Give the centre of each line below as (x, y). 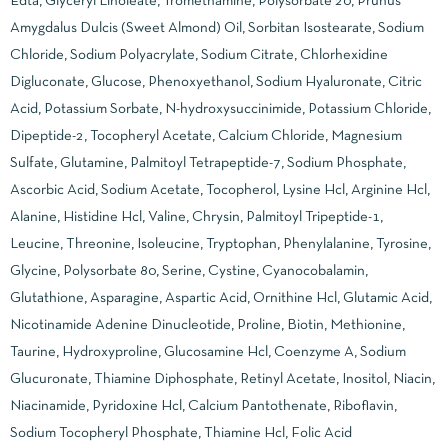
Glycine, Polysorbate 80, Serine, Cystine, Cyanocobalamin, (189, 270)
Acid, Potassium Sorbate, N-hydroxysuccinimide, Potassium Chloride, (220, 108)
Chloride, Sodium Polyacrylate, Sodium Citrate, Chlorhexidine (199, 54)
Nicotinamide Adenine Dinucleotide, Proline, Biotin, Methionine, (207, 324)
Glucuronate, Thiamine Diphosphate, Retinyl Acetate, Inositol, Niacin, (222, 378)
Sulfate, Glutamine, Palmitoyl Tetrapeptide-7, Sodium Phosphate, (208, 162)
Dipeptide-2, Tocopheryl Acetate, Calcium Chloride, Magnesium (206, 135)
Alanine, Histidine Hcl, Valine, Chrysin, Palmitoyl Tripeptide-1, (196, 216)
